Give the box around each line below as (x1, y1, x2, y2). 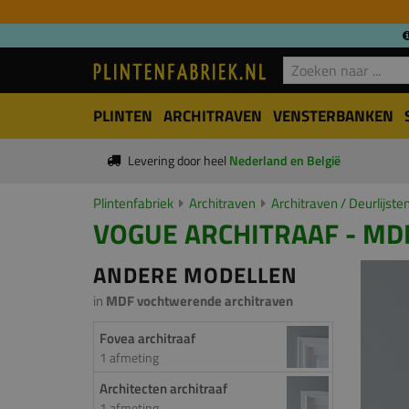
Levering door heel (127, 152, 229, 170)
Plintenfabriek (93, 193, 173, 214)
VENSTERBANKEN (273, 104, 393, 128)
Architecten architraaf (100, 378, 227, 399)
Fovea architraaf (100, 328, 195, 349)
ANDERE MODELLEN (93, 258, 298, 291)
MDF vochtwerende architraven (106, 290, 293, 311)
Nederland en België (228, 152, 341, 170)
